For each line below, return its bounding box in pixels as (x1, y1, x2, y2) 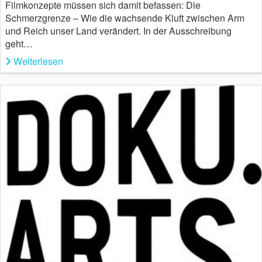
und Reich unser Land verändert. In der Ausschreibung (5, 23, 232, 37)
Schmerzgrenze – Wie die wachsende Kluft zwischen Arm (5, 11, 244, 25)
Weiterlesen (13, 54, 63, 68)
